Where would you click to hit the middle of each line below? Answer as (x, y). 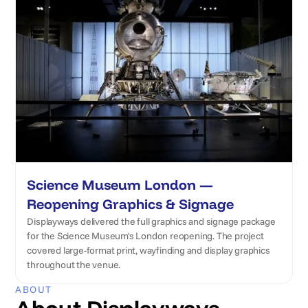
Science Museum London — (120, 185)
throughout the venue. (74, 265)
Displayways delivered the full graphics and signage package (151, 221)
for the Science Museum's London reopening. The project (145, 236)
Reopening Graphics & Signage (131, 204)
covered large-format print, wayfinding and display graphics (148, 250)
